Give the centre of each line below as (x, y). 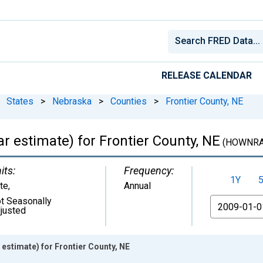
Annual (137, 186)
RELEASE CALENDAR (207, 75)
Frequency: (149, 170)
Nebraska (72, 101)
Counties (129, 101)
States (20, 101)
